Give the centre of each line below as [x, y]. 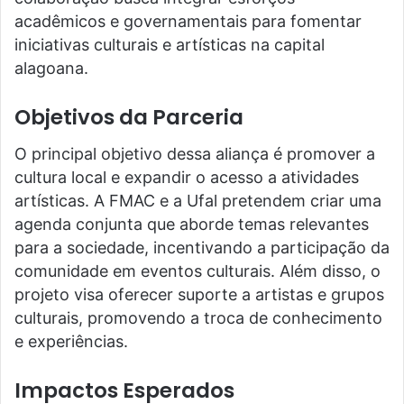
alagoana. [51, 68]
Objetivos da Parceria [129, 117]
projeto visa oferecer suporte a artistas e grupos [199, 294]
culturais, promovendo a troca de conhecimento [198, 317]
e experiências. [71, 341]
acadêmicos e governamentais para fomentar [188, 21]
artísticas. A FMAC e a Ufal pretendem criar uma [198, 200]
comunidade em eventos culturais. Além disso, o [197, 271]
